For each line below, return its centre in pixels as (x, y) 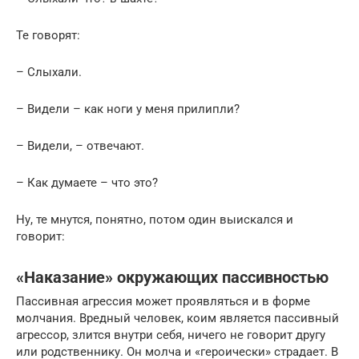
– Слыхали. (49, 73)
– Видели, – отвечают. (80, 146)
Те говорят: (48, 36)
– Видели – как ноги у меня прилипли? (128, 109)
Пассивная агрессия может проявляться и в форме (163, 302)
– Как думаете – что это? (87, 183)
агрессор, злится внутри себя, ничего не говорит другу (171, 335)
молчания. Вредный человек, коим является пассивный (177, 319)
